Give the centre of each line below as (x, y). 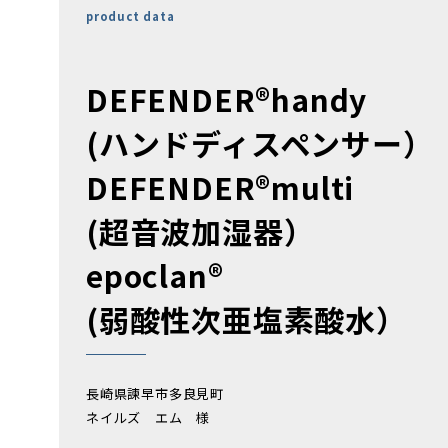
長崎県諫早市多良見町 (155, 394)
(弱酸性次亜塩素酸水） (246, 318)
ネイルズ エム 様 (148, 418)
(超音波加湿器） (200, 230)
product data (130, 15)
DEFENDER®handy (227, 98)
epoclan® (155, 274)
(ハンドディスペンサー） (260, 142)
